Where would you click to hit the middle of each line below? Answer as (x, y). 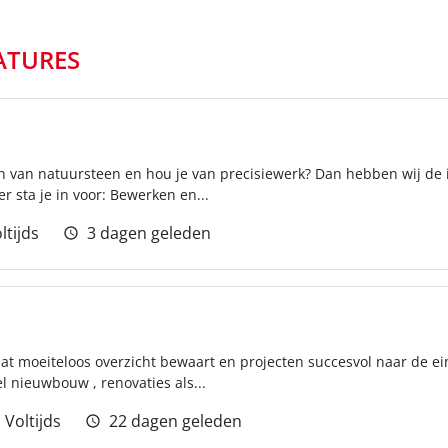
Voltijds (33, 421)
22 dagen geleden (175, 421)
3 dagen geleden (149, 233)
